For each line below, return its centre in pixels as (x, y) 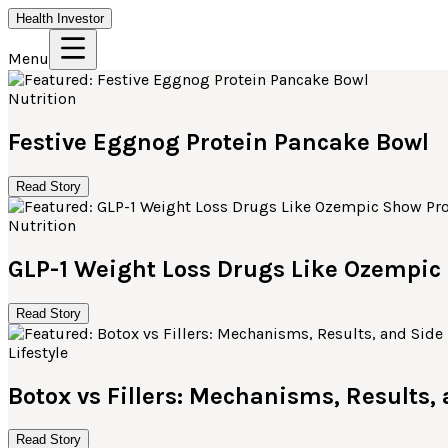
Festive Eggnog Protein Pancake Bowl (218, 141)
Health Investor (60, 18)
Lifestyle (38, 352)
